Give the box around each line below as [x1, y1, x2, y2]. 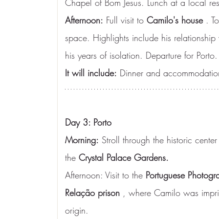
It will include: [65, 67, 117, 79]
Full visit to [103, 14, 147, 26]
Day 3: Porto [65, 116, 111, 128]
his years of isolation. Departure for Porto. [65, 49, 218, 61]
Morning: [65, 134, 99, 146]
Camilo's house [147, 14, 203, 26]
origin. [65, 204, 88, 216]
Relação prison [65, 187, 120, 198]
